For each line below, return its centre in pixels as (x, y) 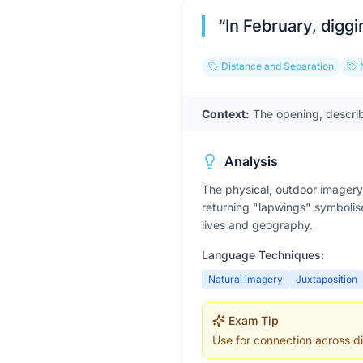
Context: (226, 114)
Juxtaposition (327, 279)
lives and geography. (257, 225)
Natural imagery (246, 279)
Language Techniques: (263, 255)
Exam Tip (254, 320)
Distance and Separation (278, 66)
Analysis (251, 161)
